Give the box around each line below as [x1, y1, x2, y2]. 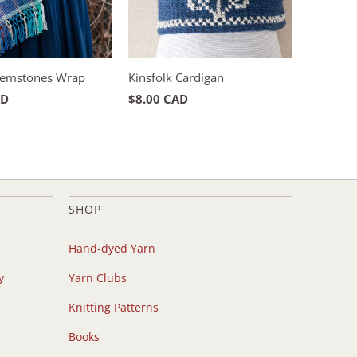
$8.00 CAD [128, 90, 188, 107]
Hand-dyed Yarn [69, 240, 155, 256]
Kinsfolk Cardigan [128, 69, 224, 85]
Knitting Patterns [69, 299, 159, 315]
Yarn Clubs [69, 269, 127, 285]
